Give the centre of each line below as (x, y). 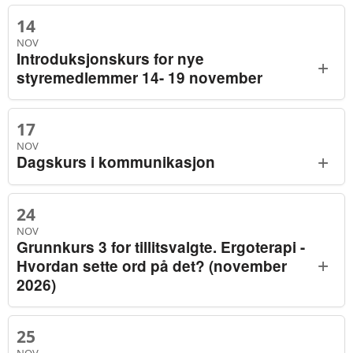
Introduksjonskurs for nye (110, 58)
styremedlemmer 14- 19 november (139, 77)
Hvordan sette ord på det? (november (152, 266)
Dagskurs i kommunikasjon (116, 162)
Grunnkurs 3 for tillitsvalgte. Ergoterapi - (161, 247)
